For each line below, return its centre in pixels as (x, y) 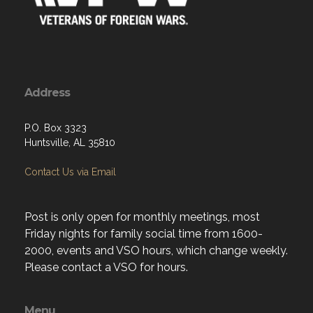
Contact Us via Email (70, 172)
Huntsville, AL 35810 (70, 143)
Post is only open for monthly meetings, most (142, 217)
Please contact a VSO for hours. (106, 267)
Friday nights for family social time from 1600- (144, 234)
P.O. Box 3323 (56, 128)
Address (47, 93)
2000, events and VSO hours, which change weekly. (156, 250)
